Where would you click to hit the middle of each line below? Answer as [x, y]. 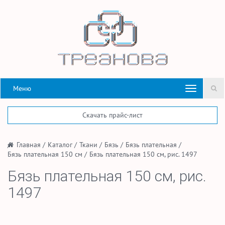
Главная [29, 145]
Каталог [60, 145]
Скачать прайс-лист [113, 115]
